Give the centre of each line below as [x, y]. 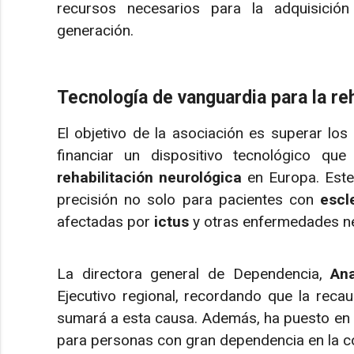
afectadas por [105, 221]
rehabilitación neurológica [149, 177]
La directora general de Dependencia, [194, 274]
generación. [95, 30]
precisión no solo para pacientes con [189, 199]
